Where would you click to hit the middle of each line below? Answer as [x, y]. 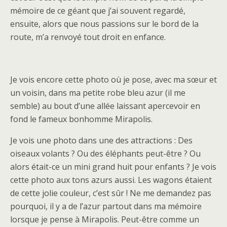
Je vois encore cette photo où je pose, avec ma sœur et [113, 80]
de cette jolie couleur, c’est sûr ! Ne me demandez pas [111, 193]
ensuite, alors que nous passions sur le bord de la [104, 24]
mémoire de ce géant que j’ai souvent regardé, [98, 11]
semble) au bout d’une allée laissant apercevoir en [105, 106]
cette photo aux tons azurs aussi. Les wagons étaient [111, 180]
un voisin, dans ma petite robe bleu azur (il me [98, 93]
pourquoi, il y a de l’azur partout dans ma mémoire [106, 206]
